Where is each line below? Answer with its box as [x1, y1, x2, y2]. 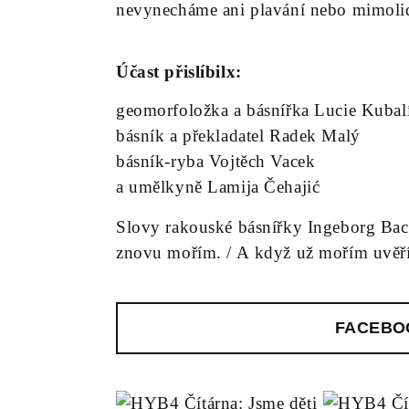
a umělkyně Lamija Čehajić [116, 177, 320, 196]
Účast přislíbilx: [116, 62, 242, 81]
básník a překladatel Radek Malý [116, 126, 361, 145]
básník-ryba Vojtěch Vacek [116, 152, 316, 171]
